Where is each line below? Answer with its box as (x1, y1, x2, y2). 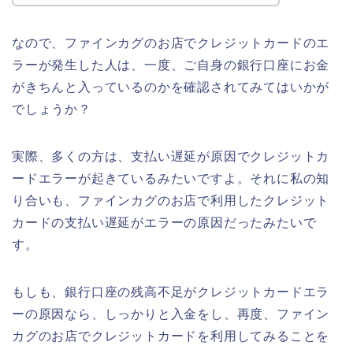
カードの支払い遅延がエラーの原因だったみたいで (12, 215, 317, 229)
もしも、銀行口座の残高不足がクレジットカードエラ (12, 284, 330, 299)
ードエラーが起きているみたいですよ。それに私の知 (12, 171, 330, 185)
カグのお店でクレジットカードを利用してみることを (12, 329, 330, 343)
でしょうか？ (12, 102, 91, 116)
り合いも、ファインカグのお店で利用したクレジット (12, 193, 330, 207)
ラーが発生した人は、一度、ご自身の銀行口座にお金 (12, 58, 330, 72)
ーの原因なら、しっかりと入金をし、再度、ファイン (12, 307, 330, 321)
